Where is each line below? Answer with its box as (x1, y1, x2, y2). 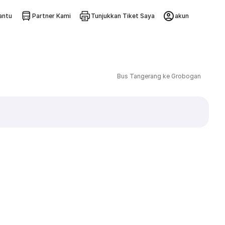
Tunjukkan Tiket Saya (90, 12, 155, 20)
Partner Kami (32, 12, 71, 20)
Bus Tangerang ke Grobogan (117, 72, 201, 80)
